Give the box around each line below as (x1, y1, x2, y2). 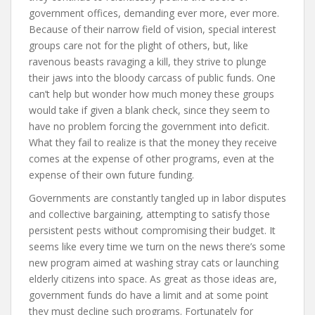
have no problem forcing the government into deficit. (29, 120, 269, 134)
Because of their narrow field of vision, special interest (29, 22, 276, 37)
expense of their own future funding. (29, 168, 194, 182)
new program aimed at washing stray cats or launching (29, 256, 278, 270)
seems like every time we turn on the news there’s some (29, 240, 285, 254)
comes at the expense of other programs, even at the (29, 152, 274, 166)
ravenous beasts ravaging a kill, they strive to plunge (29, 55, 266, 69)
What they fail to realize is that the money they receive (29, 136, 277, 150)
